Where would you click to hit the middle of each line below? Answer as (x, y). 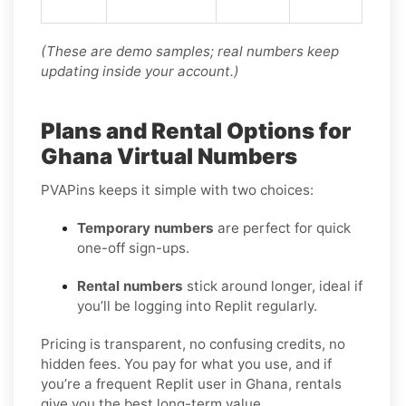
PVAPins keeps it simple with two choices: (177, 189)
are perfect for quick (282, 227)
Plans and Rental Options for (196, 130)
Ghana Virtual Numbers (169, 156)
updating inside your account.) (140, 71)
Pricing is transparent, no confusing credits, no (193, 343)
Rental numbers (130, 285)
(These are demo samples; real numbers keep (190, 51)
